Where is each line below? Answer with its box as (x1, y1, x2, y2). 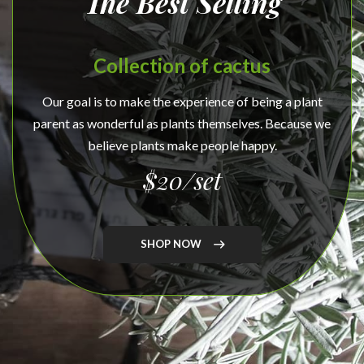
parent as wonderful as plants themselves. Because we (33, 115, 331, 132)
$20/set (142, 164, 222, 197)
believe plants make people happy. (87, 137, 277, 154)
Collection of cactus (93, 54, 271, 78)
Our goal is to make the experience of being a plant (41, 93, 323, 110)
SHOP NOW (140, 237, 201, 251)
